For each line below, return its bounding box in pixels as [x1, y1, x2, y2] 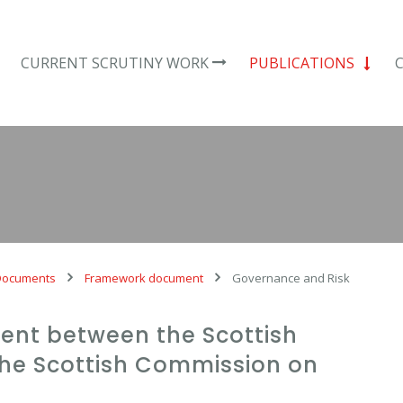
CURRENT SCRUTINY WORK [20, 53, 209, 73]
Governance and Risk [232, 270, 350, 286]
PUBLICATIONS [248, 53, 354, 73]
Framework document [85, 270, 203, 286]
